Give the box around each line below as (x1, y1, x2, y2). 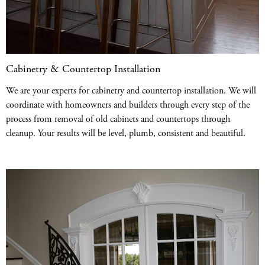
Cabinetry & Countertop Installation (6, 62, 160, 76)
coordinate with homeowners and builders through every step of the (6, 99, 250, 112)
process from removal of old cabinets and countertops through (6, 113, 230, 126)
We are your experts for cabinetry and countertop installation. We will (6, 85, 256, 98)
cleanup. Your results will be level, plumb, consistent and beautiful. (6, 127, 245, 140)
